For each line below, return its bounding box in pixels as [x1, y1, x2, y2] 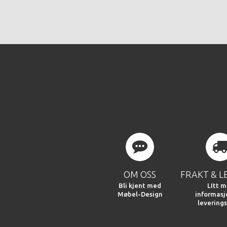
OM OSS [124, 169, 157, 180]
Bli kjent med [119, 182, 162, 190]
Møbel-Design [117, 191, 163, 198]
